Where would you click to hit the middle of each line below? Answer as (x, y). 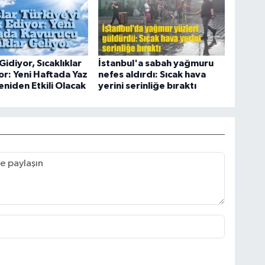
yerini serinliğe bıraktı (148, 86)
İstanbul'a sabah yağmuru (156, 64)
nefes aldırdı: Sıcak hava (152, 75)
